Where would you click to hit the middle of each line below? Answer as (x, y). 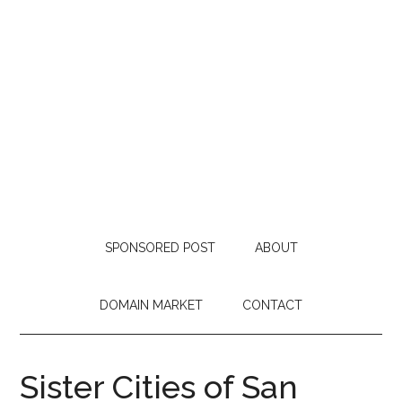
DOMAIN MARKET (151, 305)
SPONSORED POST (160, 248)
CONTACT (272, 305)
